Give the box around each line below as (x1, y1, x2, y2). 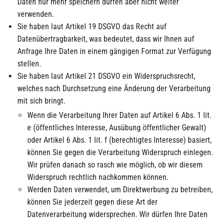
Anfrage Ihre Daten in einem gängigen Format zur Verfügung (17, 47, 211, 56)
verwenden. (17, 9, 54, 19)
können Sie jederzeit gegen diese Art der (27, 197, 158, 207)
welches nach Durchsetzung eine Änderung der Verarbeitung (17, 84, 211, 93)
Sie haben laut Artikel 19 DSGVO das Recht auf (17, 22, 166, 31)
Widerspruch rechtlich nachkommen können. (27, 172, 168, 182)
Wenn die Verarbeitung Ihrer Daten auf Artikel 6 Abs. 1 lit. (27, 111, 212, 120)
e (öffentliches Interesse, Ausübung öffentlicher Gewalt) (27, 123, 206, 132)
